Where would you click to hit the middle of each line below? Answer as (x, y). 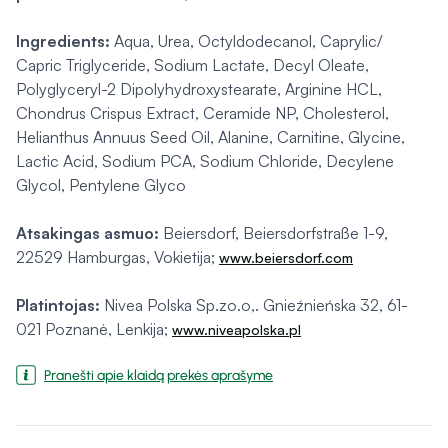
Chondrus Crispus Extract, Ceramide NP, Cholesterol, (202, 113)
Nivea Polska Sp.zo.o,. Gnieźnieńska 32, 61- (254, 305)
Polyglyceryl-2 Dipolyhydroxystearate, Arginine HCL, (199, 89)
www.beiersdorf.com (286, 257)
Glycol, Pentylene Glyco (101, 185)
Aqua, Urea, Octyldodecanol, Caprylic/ (246, 41)
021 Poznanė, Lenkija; (94, 329)
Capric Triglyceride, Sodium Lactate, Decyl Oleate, (192, 65)
